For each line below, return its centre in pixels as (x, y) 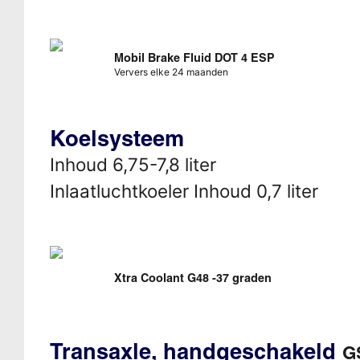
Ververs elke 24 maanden (171, 72)
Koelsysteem (117, 138)
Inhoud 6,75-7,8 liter (133, 164)
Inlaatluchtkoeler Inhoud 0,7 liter (184, 190)
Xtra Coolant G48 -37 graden (192, 278)
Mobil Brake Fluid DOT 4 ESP (194, 57)
